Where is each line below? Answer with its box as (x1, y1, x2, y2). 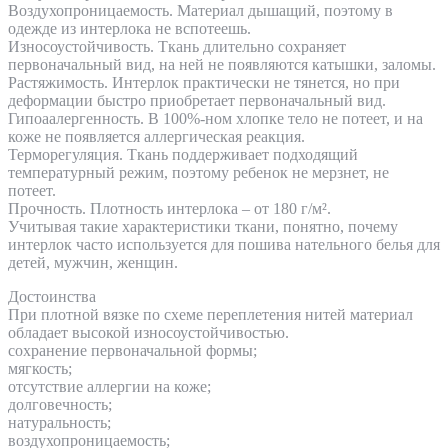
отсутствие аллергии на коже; (8, 378, 211, 396)
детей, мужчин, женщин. (8, 254, 178, 272)
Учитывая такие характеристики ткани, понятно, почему (8, 218, 398, 236)
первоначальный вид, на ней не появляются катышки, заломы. (8, 56, 436, 74)
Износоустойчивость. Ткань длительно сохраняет (8, 38, 346, 56)
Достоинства (8, 288, 96, 306)
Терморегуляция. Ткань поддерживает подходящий (8, 146, 358, 164)
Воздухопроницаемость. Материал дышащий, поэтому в (8, 2, 393, 20)
